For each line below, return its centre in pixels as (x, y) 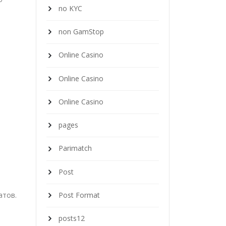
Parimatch (75, 148)
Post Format (79, 195)
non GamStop (81, 32)
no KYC (70, 8)
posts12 (72, 218)
